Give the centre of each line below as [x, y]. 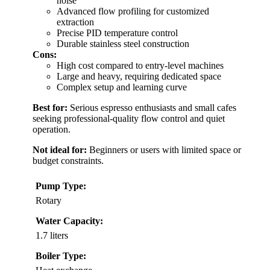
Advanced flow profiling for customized [133, 11]
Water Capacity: [69, 221]
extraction [75, 22]
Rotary [49, 201]
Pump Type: [61, 186]
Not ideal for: [60, 150]
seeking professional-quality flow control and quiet [129, 119]
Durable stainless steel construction [123, 44]
